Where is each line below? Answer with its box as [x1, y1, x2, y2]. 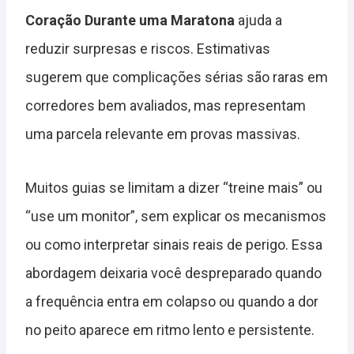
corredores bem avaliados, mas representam [25, 97, 306, 114]
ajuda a [235, 12, 282, 28]
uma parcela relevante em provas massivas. [25, 126, 300, 142]
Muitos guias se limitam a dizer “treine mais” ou [25, 179, 322, 196]
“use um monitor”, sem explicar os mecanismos [25, 208, 326, 224]
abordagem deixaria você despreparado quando [25, 265, 322, 281]
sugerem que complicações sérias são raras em [25, 69, 328, 85]
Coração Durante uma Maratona [25, 12, 235, 28]
